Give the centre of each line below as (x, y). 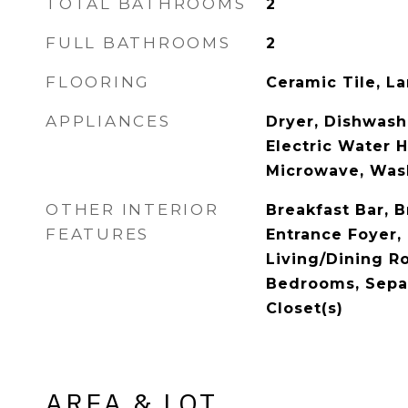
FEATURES (97, 234)
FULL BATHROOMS (138, 43)
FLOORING (98, 82)
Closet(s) (304, 308)
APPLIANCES (108, 121)
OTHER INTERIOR (133, 209)
